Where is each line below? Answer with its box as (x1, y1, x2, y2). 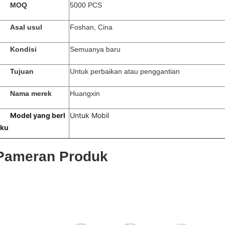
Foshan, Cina (70, 23, 113, 31)
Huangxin (70, 89, 100, 97)
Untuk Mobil (70, 111, 109, 120)
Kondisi (10, 45, 37, 53)
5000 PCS (70, 1, 102, 9)
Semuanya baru (70, 45, 121, 53)
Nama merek (10, 89, 52, 97)
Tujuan (10, 67, 34, 75)
